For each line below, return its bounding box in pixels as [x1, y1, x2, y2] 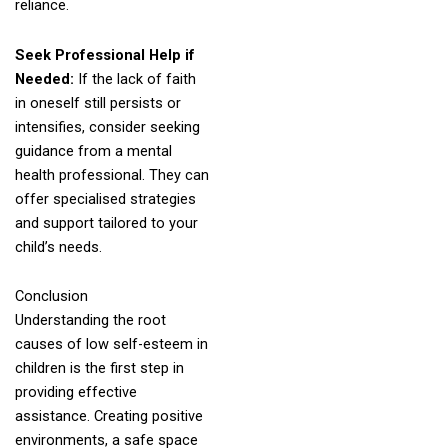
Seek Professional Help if [14, 45, 195, 64]
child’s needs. [14, 237, 102, 256]
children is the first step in [14, 359, 184, 378]
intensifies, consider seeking [14, 117, 200, 136]
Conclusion [14, 287, 88, 306]
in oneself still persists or [14, 93, 181, 112]
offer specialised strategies [14, 189, 196, 208]
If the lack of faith [77, 69, 196, 88]
